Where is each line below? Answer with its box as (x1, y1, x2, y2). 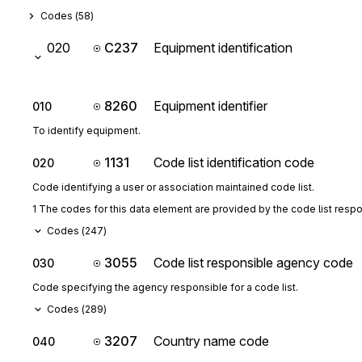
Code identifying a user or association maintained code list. (32, 181, 314, 193)
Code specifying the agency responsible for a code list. (32, 281, 298, 293)
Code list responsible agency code (154, 255, 353, 271)
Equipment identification (154, 40, 293, 56)
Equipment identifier (154, 98, 267, 114)
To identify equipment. (32, 124, 141, 137)
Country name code (154, 333, 269, 349)
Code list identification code (154, 154, 314, 170)
